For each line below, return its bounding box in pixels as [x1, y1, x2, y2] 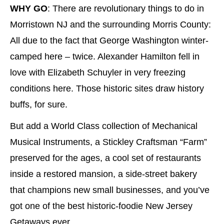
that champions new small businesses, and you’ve [10, 184, 209, 195]
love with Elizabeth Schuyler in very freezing [10, 67, 185, 78]
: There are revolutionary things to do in [47, 3, 204, 14]
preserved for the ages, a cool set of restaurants [10, 152, 201, 163]
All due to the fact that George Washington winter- [10, 35, 208, 46]
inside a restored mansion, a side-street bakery [10, 168, 197, 179]
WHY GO [10, 3, 47, 14]
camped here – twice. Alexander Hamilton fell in [10, 51, 199, 62]
